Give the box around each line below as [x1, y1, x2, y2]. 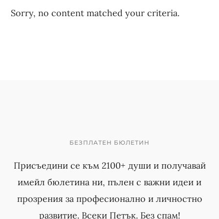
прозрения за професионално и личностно [17, 193, 202, 204]
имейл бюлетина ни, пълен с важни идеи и [18, 176, 201, 188]
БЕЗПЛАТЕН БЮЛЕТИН [69, 139, 150, 146]
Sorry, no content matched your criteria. [11, 7, 180, 19]
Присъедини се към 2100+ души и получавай [13, 160, 206, 171]
